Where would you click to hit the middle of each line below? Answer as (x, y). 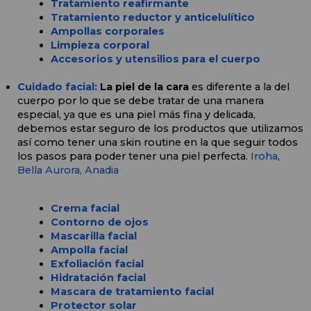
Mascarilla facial (94, 236)
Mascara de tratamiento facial (132, 292)
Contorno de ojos (100, 222)
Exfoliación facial (97, 264)
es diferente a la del (241, 87)
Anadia (102, 170)
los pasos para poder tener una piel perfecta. (134, 157)
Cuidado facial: (59, 87)
